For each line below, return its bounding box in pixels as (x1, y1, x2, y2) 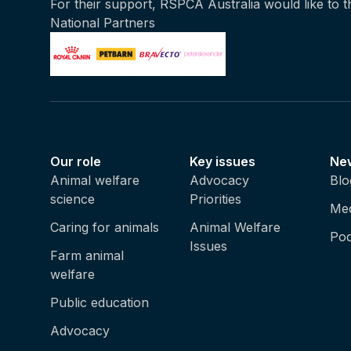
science (50, 191, 95, 207)
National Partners (50, 15, 155, 31)
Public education (50, 295, 149, 310)
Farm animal (50, 248, 124, 263)
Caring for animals (50, 219, 159, 235)
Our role (50, 154, 101, 169)
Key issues (190, 154, 256, 169)
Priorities (190, 191, 242, 207)
